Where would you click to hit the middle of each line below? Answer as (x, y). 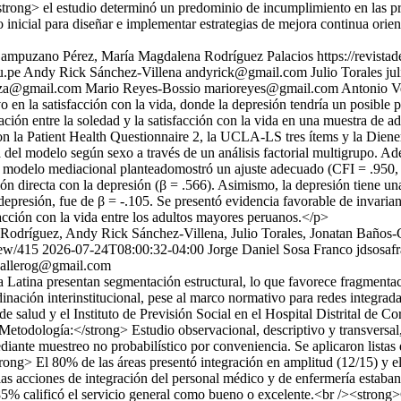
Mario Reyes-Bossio (143, 88)
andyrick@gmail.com (246, 72)
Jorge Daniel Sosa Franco (282, 249)
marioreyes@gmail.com (271, 88)
